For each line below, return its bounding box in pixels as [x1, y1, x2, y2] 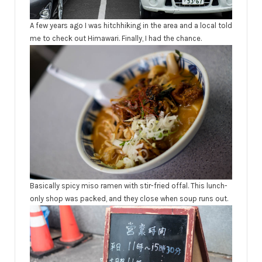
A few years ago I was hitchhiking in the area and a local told [30, 20, 232, 30]
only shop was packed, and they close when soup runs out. [30, 194, 228, 204]
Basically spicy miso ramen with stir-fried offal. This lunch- [30, 181, 227, 191]
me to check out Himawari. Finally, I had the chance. [30, 33, 202, 43]
